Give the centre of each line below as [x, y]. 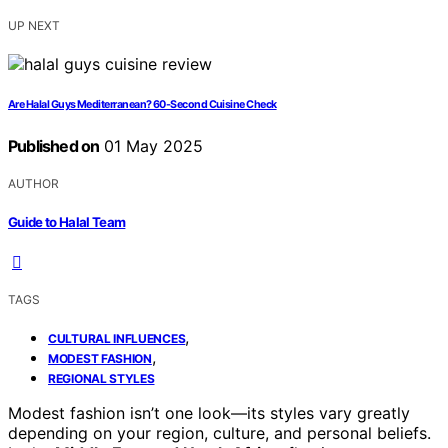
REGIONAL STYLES [101, 378]
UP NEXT [34, 26]
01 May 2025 [151, 146]
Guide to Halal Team [67, 221]
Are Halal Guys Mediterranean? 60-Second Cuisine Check [142, 105]
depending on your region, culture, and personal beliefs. [219, 432]
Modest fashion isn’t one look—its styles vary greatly [209, 412]
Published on [54, 146]
